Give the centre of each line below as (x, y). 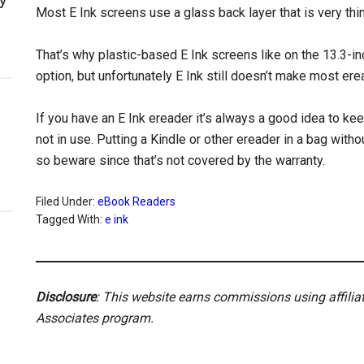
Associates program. (95, 318)
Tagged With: (70, 219)
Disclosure (66, 297)
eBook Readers (136, 201)
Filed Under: (67, 201)
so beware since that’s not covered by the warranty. (180, 160)
